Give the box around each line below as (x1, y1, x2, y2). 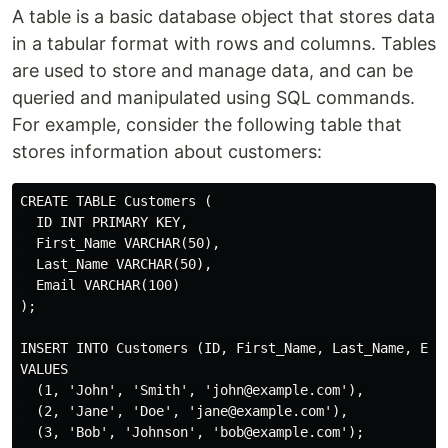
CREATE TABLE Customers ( (20, 193, 212, 209)
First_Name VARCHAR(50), (20, 235, 220, 251)
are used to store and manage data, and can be (12, 60, 413, 81)
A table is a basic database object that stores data (12, 6, 435, 27)
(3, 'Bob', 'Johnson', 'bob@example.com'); (20, 424, 364, 440)
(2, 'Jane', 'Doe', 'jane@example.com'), (20, 403, 348, 419)
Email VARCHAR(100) (20, 277, 180, 293)
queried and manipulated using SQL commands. (12, 87, 415, 108)
